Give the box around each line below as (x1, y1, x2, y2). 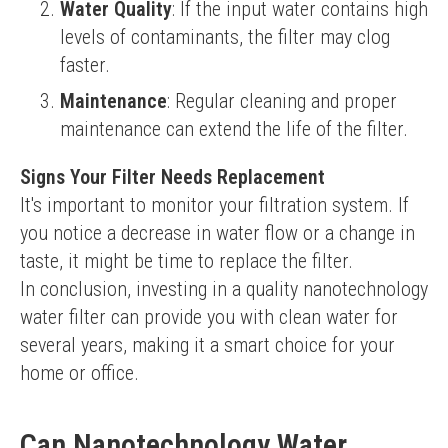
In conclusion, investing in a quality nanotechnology (20, 277, 428, 301)
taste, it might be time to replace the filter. (20, 249, 353, 273)
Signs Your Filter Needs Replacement (20, 165, 325, 189)
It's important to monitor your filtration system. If (20, 193, 409, 217)
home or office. (20, 361, 139, 385)
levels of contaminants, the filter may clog (60, 25, 390, 49)
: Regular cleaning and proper (167, 89, 397, 113)
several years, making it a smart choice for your (20, 333, 395, 357)
